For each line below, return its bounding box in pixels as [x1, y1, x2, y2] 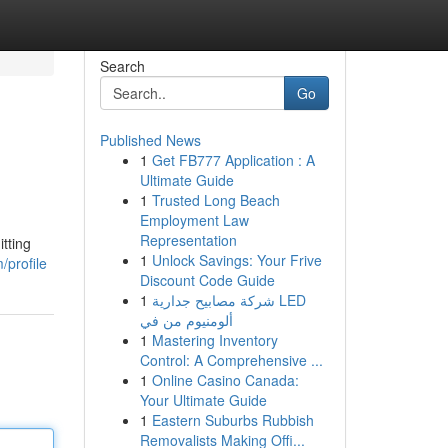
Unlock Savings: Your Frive [151, 250, 322, 270]
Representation [139, 230, 237, 250]
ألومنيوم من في [139, 310, 233, 330]
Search [99, 56, 145, 76]
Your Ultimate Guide [139, 390, 267, 410]
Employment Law [139, 210, 249, 230]
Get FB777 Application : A [151, 150, 315, 170]
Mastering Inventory [151, 330, 278, 350]
